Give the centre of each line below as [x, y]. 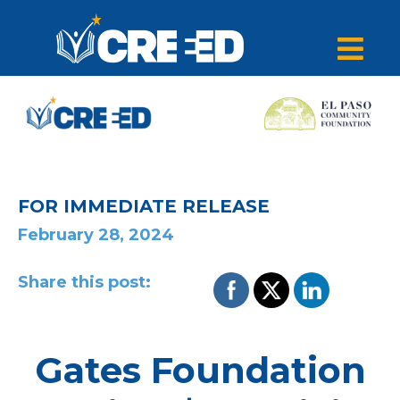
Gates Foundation [200, 371]
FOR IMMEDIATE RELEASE [144, 206]
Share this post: [84, 283]
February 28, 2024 [96, 235]
